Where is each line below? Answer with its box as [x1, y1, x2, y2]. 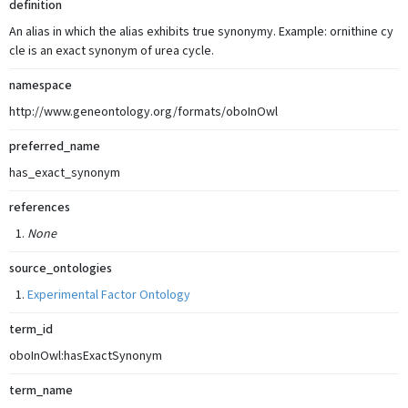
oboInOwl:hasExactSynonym [9, 348, 162, 364]
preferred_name [9, 138, 100, 155]
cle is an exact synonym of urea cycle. [9, 43, 214, 59]
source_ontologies [9, 260, 112, 277]
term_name [9, 382, 73, 399]
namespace [9, 77, 72, 94]
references [9, 199, 70, 216]
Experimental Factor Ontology [27, 287, 190, 303]
